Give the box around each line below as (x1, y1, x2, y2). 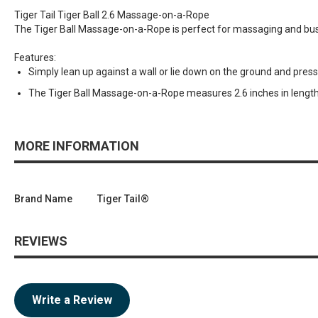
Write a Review (32, 293, 112, 307)
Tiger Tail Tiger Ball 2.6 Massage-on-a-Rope (14, 9, 209, 21)
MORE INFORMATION (14, 138, 139, 154)
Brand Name (14, 193, 72, 205)
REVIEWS (14, 234, 67, 249)
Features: (14, 52, 56, 64)
